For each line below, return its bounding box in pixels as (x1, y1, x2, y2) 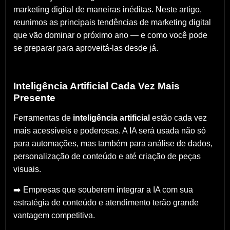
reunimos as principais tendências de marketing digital (13, 17, 211, 27)
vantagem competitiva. (13, 210, 95, 220)
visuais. (13, 164, 41, 174)
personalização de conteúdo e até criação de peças (13, 151, 201, 161)
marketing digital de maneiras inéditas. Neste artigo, (13, 5, 202, 14)
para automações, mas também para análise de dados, (13, 139, 213, 148)
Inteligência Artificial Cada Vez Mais (13, 80, 180, 91)
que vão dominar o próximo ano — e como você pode (13, 30, 207, 40)
